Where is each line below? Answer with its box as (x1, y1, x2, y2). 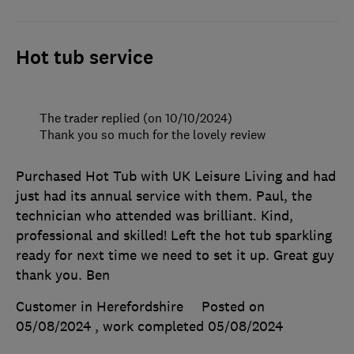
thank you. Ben (16, 265, 110, 284)
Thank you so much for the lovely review (40, 126, 265, 142)
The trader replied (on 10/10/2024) (40, 109, 232, 126)
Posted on (201, 297, 265, 315)
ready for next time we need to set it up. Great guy (16, 246, 334, 264)
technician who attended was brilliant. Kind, (16, 206, 293, 224)
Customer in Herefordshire (16, 297, 183, 315)
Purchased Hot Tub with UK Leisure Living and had (16, 167, 336, 185)
